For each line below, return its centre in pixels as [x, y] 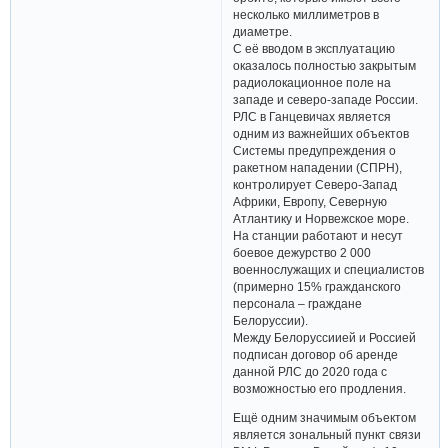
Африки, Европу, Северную [310, 202]
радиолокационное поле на [312, 83]
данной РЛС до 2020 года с [310, 372]
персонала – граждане [298, 304]
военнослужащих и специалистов [329, 270]
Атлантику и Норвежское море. [321, 219]
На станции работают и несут [318, 236]
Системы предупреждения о [315, 151]
